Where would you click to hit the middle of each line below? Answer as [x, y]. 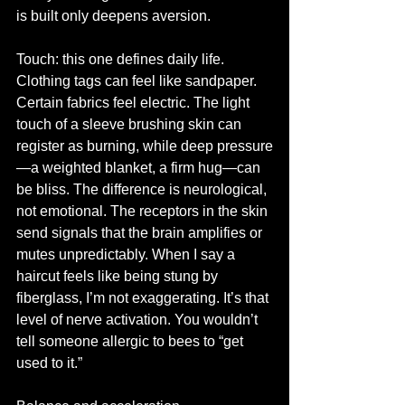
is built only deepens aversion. [113, 16]
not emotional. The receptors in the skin [144, 211]
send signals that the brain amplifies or [141, 233]
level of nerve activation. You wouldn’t [139, 320]
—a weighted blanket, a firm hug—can [140, 168]
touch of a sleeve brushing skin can [131, 124]
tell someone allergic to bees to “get [132, 341]
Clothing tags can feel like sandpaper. [138, 81]
